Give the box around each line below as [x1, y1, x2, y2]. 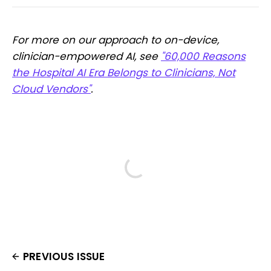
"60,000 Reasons [161, 48, 246, 64]
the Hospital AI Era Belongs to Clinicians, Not [12, 65, 235, 80]
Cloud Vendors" [12, 81, 91, 96]
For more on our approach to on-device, [12, 32, 219, 47]
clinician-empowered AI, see [12, 48, 161, 64]
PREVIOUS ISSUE [23, 249, 105, 264]
